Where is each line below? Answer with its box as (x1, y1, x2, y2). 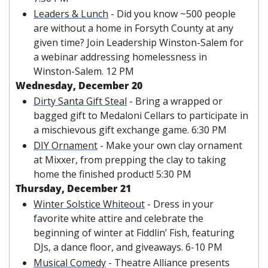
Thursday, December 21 (16, 182, 131, 196)
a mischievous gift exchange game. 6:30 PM (33, 123, 227, 137)
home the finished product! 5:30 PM (33, 167, 191, 181)
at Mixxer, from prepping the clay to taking (33, 153, 226, 167)
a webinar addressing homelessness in (33, 50, 207, 64)
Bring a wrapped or (135, 95, 223, 108)
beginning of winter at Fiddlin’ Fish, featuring (33, 226, 234, 240)
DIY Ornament (33, 139, 98, 153)
